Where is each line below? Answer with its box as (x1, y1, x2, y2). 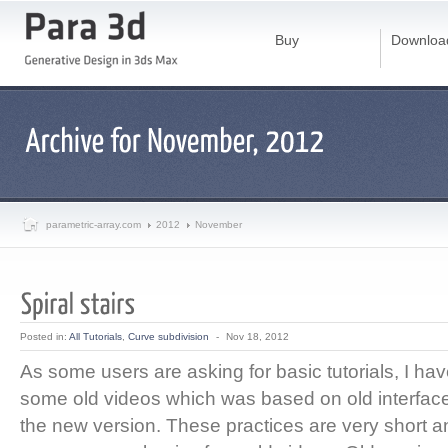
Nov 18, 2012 (226, 331, 289, 342)
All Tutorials (69, 331, 122, 342)
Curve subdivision (128, 331, 209, 342)
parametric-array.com (46, 219, 141, 230)
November (195, 219, 242, 230)
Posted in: (20, 331, 69, 342)
